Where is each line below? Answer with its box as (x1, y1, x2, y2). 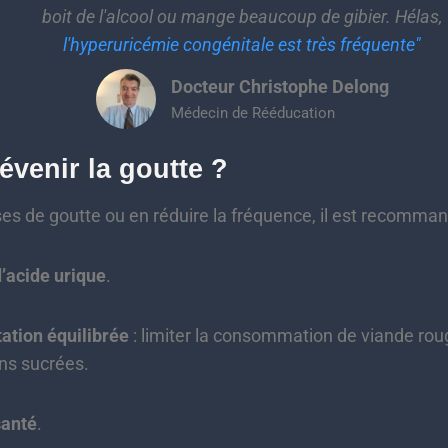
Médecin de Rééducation (170, 103, 335, 122)
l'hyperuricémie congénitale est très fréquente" (63, 33, 421, 55)
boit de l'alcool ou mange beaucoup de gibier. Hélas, (42, 5, 442, 27)
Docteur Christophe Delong (170, 75, 389, 97)
